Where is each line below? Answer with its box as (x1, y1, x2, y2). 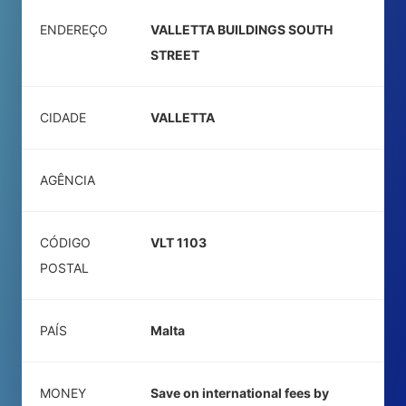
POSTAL (40, 260, 89, 275)
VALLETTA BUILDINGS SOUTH (150, 22, 333, 37)
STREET (150, 47, 199, 63)
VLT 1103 (150, 235, 207, 250)
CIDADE (40, 110, 86, 125)
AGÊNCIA (40, 172, 95, 188)
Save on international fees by (150, 385, 329, 401)
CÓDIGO (40, 235, 91, 250)
